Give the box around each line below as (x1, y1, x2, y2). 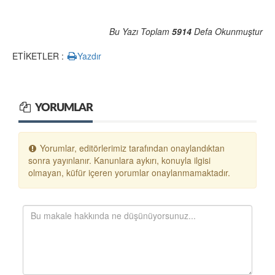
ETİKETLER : (12, 50, 66, 62)
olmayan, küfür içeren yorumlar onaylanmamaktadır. (28, 166, 230, 179)
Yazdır (77, 50, 102, 62)
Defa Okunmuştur (192, 25, 263, 37)
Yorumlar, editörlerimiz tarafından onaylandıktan (37, 142, 225, 154)
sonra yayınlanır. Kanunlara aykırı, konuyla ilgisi (28, 154, 211, 166)
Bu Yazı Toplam (109, 25, 172, 37)
